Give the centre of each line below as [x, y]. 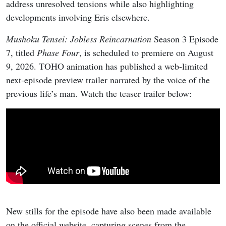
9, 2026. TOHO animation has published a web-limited [107, 66]
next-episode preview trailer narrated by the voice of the [108, 80]
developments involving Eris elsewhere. [78, 17]
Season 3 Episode [185, 39]
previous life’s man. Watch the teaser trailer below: [99, 94]
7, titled [21, 53]
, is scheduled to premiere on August [146, 53]
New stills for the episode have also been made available [109, 211]
